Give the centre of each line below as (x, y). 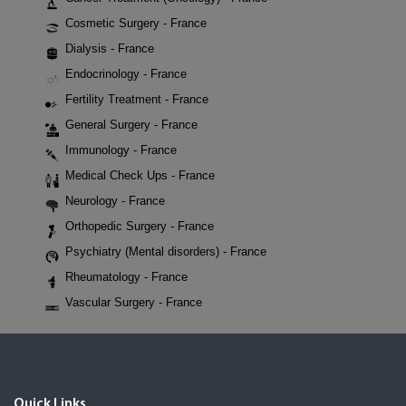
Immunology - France (121, 150)
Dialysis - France (110, 49)
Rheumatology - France (126, 277)
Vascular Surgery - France (134, 303)
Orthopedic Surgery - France (140, 227)
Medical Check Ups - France (140, 176)
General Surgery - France (131, 125)
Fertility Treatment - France (137, 100)
